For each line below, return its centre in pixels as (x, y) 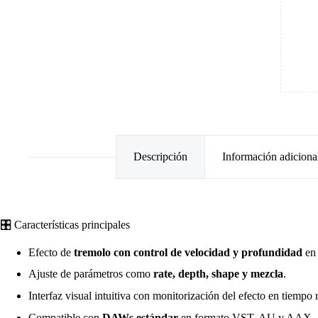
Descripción (160, 157)
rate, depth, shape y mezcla (218, 274)
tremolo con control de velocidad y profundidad (188, 252)
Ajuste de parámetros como (91, 274)
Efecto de (51, 252)
